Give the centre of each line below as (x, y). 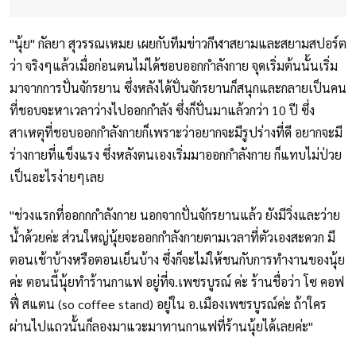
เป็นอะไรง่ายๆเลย (57, 177)
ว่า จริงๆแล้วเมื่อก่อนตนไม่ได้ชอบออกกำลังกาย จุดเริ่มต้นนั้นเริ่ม (174, 66)
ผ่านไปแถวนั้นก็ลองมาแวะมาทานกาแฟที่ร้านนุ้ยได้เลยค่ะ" (161, 327)
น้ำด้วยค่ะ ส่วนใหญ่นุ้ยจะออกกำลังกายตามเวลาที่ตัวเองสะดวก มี (172, 238)
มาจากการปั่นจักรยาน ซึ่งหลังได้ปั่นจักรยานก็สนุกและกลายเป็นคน (178, 88)
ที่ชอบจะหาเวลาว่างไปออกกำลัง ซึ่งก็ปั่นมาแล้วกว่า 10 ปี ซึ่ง (162, 110)
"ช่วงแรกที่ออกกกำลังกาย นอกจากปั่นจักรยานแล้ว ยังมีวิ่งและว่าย (175, 215)
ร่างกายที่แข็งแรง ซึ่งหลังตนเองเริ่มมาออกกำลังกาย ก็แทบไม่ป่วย (176, 155)
